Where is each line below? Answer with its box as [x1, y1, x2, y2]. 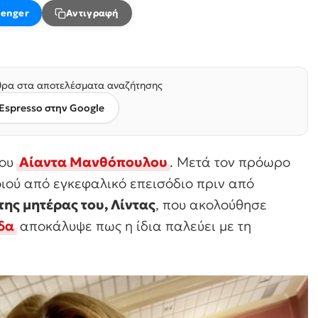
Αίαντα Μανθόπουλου [19, 153, 168, 170]
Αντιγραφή [66, 7, 119, 19]
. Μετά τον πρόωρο [170, 153, 290, 170]
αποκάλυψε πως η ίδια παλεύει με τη [16, 217, 251, 234]
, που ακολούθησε [155, 196, 267, 213]
